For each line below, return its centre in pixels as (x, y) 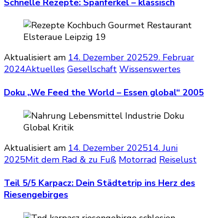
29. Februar (171, 58)
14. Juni (163, 148)
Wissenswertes (150, 69)
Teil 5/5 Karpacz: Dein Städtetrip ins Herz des (100, 183)
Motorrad (138, 160)
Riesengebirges (36, 195)
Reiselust (178, 160)
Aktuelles (45, 69)
